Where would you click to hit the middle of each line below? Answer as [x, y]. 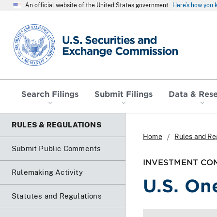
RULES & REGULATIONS [57, 124]
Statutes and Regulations [57, 196]
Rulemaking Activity [47, 172]
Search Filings [50, 93]
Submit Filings [124, 93]
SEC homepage [41, 28]
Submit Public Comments [56, 148]
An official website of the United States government [97, 5]
